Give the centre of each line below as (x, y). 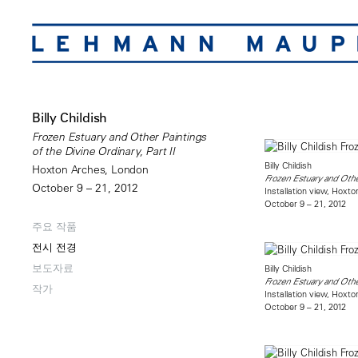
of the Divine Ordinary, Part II (103, 151)
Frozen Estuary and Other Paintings (119, 137)
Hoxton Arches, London (90, 169)
